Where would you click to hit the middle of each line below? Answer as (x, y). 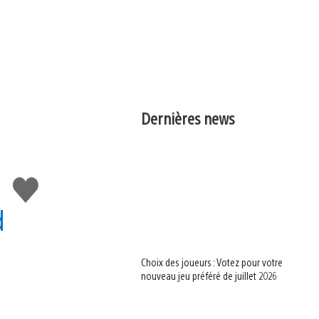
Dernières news (188, 118)
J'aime (31, 183)
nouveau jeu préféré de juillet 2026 (209, 276)
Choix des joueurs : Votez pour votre (212, 262)
